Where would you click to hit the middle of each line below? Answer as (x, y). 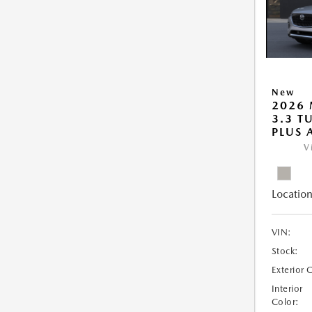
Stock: (285, 251)
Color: (285, 302)
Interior (287, 289)
